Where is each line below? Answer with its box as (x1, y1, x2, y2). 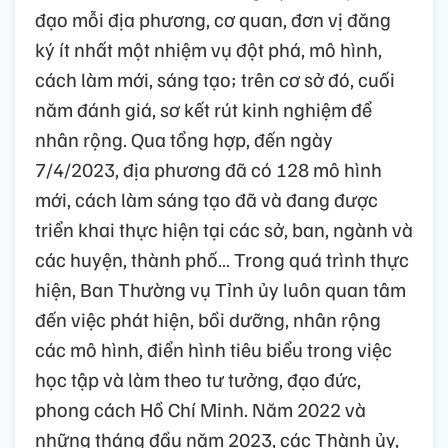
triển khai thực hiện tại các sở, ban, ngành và (35, 215, 413, 242)
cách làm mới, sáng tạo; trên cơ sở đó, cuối (35, 65, 395, 92)
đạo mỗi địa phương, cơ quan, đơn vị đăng (35, 5, 391, 32)
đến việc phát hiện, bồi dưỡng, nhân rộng (35, 305, 381, 332)
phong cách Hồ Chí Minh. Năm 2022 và (35, 395, 366, 422)
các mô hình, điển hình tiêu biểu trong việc (35, 335, 392, 362)
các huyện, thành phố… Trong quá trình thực (35, 245, 409, 272)
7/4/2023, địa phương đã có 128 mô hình (35, 155, 382, 182)
